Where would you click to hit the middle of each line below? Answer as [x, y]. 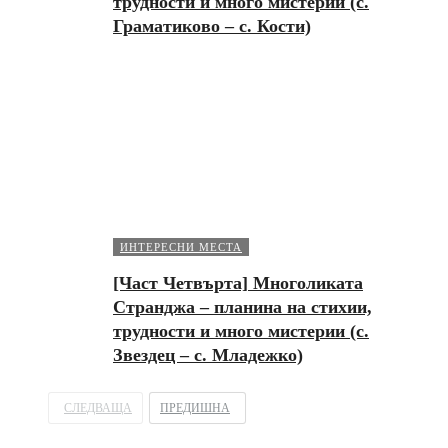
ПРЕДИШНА [195, 408]
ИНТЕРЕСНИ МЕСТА [181, 247]
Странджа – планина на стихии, [242, 307]
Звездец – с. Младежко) [208, 355]
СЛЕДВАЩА [98, 408]
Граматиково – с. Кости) [212, 25]
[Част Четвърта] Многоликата [238, 283]
